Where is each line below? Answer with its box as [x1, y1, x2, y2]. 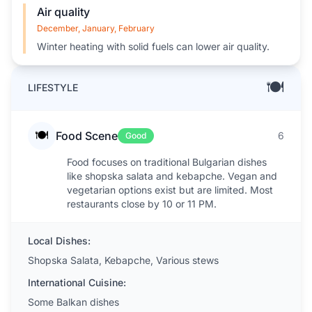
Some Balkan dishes [28, 296, 119, 308]
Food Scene [56, 129, 118, 143]
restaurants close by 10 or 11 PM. [67, 198, 217, 210]
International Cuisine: [28, 276, 126, 288]
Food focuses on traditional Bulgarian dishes [67, 156, 267, 168]
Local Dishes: [28, 235, 91, 247]
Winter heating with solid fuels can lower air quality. [37, 40, 270, 52]
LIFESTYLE [28, 81, 78, 93]
